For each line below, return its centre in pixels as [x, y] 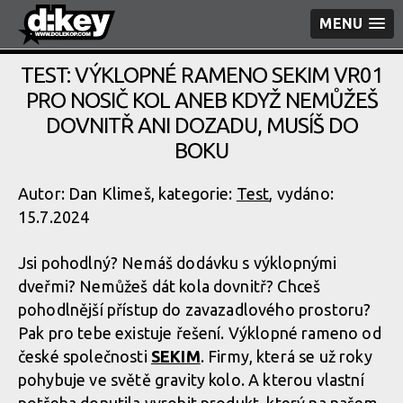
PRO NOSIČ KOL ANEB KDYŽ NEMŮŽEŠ [201, 100]
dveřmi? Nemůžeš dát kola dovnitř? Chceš [170, 286]
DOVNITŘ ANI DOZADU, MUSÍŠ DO [201, 125]
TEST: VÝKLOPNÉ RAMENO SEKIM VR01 [201, 75]
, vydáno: [301, 193]
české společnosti [85, 356]
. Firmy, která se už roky [286, 356]
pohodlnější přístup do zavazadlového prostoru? [195, 309]
